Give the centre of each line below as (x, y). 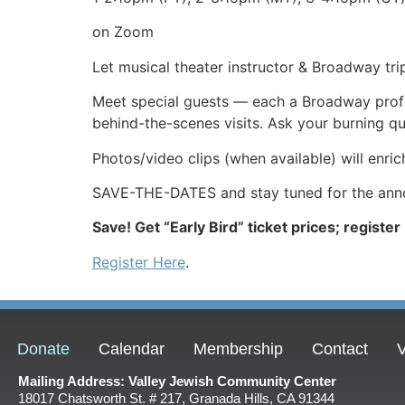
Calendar (132, 348)
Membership (238, 348)
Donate (43, 348)
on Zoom (123, 32)
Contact (340, 348)
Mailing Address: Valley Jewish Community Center (177, 381)
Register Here (139, 262)
